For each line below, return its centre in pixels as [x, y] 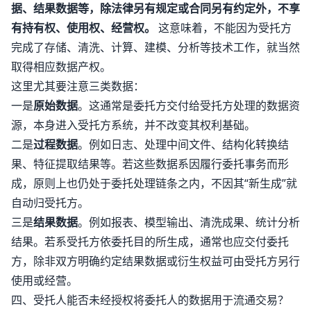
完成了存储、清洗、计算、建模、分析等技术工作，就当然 [155, 47]
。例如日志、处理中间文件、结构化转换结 [183, 144]
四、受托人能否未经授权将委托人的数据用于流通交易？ [150, 300]
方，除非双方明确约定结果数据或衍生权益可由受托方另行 [155, 261]
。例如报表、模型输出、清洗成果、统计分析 [189, 222]
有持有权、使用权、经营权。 [83, 28]
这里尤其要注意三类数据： [78, 86]
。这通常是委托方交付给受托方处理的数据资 [189, 106]
